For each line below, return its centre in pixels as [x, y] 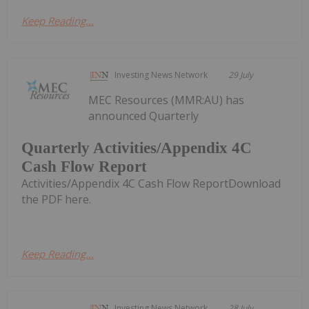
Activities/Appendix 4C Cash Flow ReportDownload [151, 183]
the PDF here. [56, 199]
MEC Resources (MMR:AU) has [167, 100]
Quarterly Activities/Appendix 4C [137, 148]
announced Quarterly [144, 116]
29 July [241, 74]
